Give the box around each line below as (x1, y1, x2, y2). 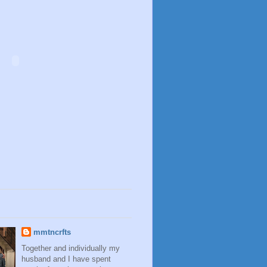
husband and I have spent (21, 254, 111, 263)
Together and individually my (21, 243, 120, 253)
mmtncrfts (33, 228, 71, 237)
